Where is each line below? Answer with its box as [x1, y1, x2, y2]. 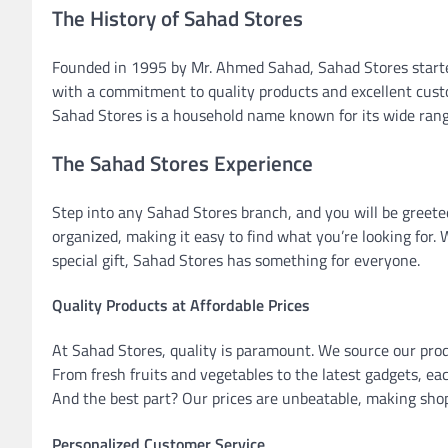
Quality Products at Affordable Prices [52, 293, 310, 318]
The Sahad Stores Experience [52, 146, 313, 179]
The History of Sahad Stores [52, 2, 303, 35]
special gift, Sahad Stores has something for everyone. [52, 247, 420, 272]
